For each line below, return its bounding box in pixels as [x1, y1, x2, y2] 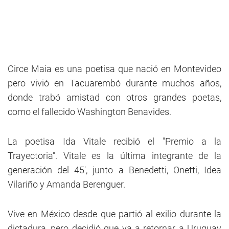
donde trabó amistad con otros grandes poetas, [8, 92, 221, 103]
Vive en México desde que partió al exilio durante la [8, 209, 221, 219]
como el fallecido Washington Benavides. [8, 106, 171, 117]
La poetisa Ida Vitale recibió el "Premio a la [8, 136, 221, 147]
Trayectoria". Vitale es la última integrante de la [8, 150, 221, 161]
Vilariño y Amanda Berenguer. [8, 179, 125, 190]
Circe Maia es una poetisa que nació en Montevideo [8, 63, 221, 74]
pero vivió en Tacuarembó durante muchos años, [8, 78, 221, 88]
